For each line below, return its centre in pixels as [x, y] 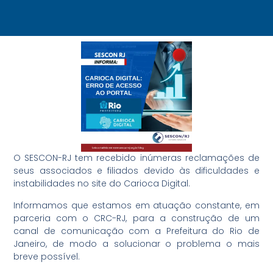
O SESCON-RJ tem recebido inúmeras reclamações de [136, 158]
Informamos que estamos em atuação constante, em [136, 205]
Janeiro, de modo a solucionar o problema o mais [136, 243]
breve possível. [47, 256]
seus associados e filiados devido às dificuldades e [136, 171]
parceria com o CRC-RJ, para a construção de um [136, 218]
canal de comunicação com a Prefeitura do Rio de [136, 231]
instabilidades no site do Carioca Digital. [102, 184]
